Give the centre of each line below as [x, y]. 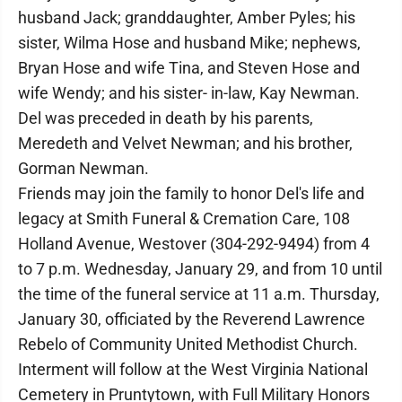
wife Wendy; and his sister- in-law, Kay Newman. [189, 93]
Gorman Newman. [83, 168]
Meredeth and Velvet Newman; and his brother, [185, 143]
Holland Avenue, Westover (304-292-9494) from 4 [194, 244]
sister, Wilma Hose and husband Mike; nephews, [189, 43]
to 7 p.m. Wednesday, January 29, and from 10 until [200, 269]
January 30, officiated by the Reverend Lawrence [192, 319]
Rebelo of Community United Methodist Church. [188, 344]
